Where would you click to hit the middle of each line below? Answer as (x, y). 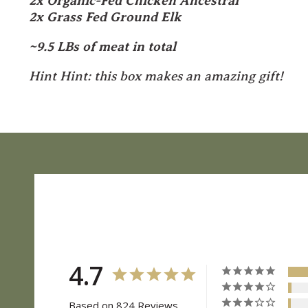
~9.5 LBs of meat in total (102, 46)
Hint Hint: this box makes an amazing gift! (156, 76)
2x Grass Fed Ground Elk (105, 16)
